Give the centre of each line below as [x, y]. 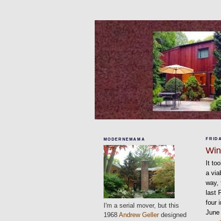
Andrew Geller [139, 215]
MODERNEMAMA [124, 139]
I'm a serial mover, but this [141, 205]
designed [172, 215]
